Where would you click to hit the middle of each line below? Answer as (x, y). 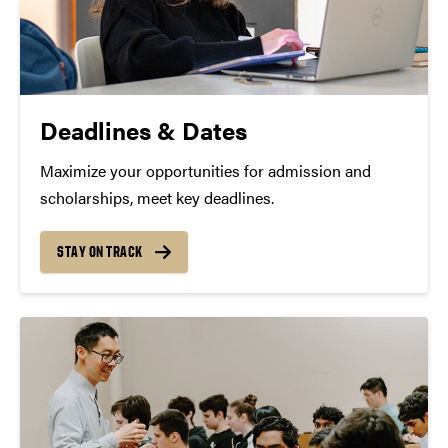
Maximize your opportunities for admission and (205, 170)
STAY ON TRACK (100, 251)
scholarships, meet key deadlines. (157, 197)
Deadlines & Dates (143, 129)
